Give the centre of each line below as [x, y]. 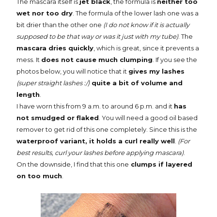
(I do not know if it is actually [146, 25]
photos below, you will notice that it [72, 71]
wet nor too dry [45, 13]
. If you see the [175, 60]
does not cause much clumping [97, 60]
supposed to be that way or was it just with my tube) [97, 37]
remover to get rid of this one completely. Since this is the [107, 130]
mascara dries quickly [55, 48]
